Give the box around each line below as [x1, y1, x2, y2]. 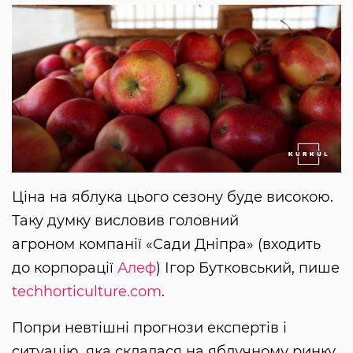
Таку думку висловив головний [12, 212, 239, 230]
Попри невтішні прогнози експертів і [12, 319, 287, 337]
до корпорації [12, 259, 117, 277]
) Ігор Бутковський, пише [156, 259, 340, 277]
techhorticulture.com [12, 283, 162, 301]
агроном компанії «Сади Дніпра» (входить [12, 236, 321, 254]
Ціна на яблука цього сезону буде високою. [12, 188, 333, 206]
